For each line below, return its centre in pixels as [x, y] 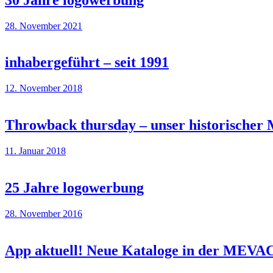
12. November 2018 [44, 88]
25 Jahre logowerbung [74, 188]
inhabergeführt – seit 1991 [87, 62]
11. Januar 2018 [35, 151]
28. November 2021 [44, 26]
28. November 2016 [44, 213]
